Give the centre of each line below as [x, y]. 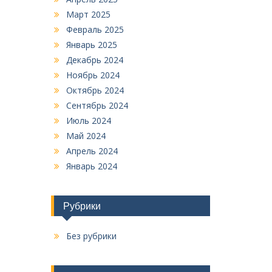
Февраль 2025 [95, 29]
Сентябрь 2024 [97, 105]
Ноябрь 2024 [93, 75]
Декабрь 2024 [94, 60]
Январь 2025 [91, 45]
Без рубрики [91, 236]
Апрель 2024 [92, 151]
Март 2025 [88, 14]
